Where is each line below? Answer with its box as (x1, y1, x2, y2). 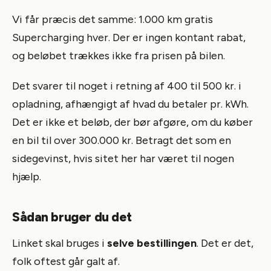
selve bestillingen (107, 236, 197, 250)
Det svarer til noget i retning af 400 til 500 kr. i (12, 79, 241, 93)
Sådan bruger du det (12, 209, 132, 224)
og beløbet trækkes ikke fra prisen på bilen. (12, 48, 225, 62)
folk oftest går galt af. (12, 254, 120, 268)
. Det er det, (197, 236, 253, 250)
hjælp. (12, 169, 41, 183)
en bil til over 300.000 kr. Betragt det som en (12, 133, 231, 147)
